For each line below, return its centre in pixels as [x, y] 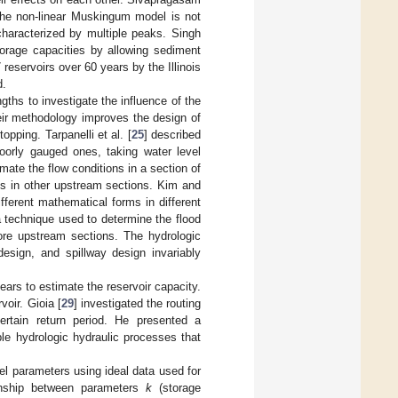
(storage [176, 387]
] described [172, 134]
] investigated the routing [137, 303]
